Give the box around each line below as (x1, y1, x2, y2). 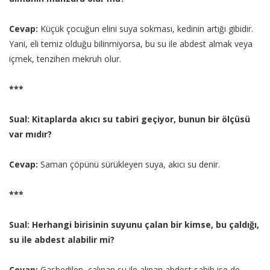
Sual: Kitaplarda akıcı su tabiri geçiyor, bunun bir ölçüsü (9, 113, 250, 125)
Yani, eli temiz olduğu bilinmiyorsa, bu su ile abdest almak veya (9, 38, 253, 50)
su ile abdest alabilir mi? (9, 234, 115, 246)
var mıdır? (9, 128, 52, 140)
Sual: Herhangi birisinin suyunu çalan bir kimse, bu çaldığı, (9, 219, 259, 231)
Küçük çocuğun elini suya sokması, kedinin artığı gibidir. (40, 23, 253, 35)
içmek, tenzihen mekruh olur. (9, 53, 121, 65)
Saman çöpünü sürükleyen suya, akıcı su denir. (38, 159, 220, 171)
